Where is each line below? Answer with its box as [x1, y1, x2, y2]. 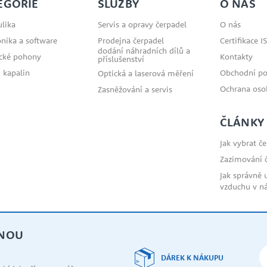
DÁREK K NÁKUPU [161, 252, 223, 262]
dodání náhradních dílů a [98, 45, 190, 57]
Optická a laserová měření [98, 68, 194, 79]
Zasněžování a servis [98, 84, 172, 95]
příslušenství [98, 54, 144, 65]
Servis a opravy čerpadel [98, 19, 187, 30]
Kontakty [220, 51, 253, 63]
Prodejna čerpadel [98, 35, 164, 46]
